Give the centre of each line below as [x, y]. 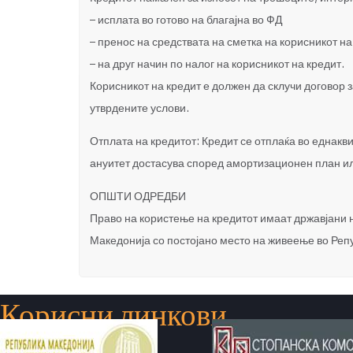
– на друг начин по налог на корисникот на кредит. [217, 65]
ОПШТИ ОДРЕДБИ [137, 198]
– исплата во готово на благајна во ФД [186, 21]
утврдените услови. [139, 110]
